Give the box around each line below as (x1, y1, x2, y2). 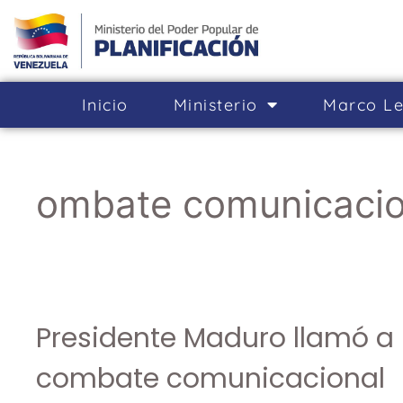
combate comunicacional (36, 359, 385, 398)
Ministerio (173, 94, 258, 115)
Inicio (81, 94, 129, 115)
